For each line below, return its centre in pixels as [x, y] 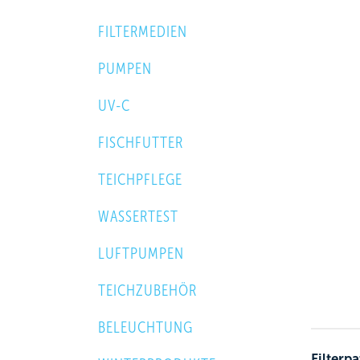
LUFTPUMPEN [141, 253]
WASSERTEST [138, 216]
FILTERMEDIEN [143, 31]
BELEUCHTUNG [145, 327]
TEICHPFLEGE [140, 179]
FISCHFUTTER [141, 142]
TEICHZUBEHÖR [147, 290]
